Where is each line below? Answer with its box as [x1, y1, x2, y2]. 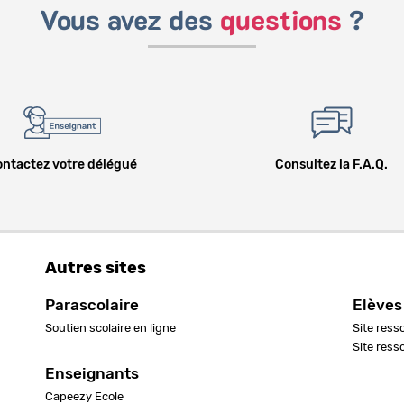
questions [220, 8, 342, 36]
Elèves [352, 298, 402, 314]
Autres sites [44, 261, 146, 278]
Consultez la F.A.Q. [274, 159, 388, 172]
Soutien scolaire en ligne [44, 323, 176, 335]
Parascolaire [44, 298, 139, 314]
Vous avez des [40, 8, 220, 36]
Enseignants [44, 366, 139, 382]
